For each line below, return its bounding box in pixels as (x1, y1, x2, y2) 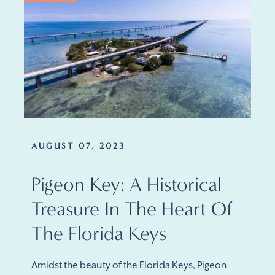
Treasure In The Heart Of (31, 197, 233, 220)
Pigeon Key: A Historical (31, 172, 222, 196)
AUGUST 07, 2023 (31, 141, 126, 151)
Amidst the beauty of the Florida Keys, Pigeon (31, 260, 227, 271)
